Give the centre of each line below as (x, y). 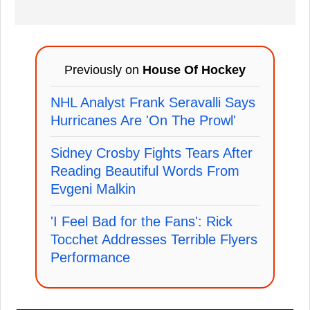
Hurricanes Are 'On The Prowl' (143, 120)
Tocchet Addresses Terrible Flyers (154, 239)
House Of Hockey (194, 70)
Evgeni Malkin (93, 189)
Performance (90, 257)
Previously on (103, 70)
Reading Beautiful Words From (145, 171)
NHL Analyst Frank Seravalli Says (153, 102)
